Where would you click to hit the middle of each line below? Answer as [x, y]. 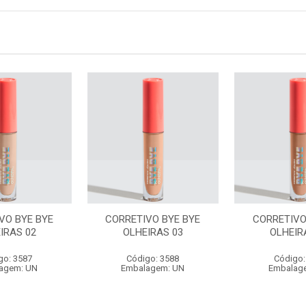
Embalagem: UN [153, 268]
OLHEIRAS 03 [153, 232]
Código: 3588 [153, 259]
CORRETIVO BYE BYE [153, 219]
